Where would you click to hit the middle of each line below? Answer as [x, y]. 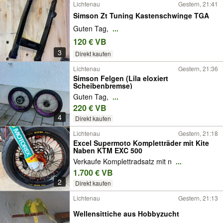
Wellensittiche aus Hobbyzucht [126, 213]
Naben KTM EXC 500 [108, 150]
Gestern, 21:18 [198, 133]
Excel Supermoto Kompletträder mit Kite [141, 143]
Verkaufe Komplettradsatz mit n [123, 162]
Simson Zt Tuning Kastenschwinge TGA [141, 15]
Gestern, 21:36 [198, 68]
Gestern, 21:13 [198, 198]
